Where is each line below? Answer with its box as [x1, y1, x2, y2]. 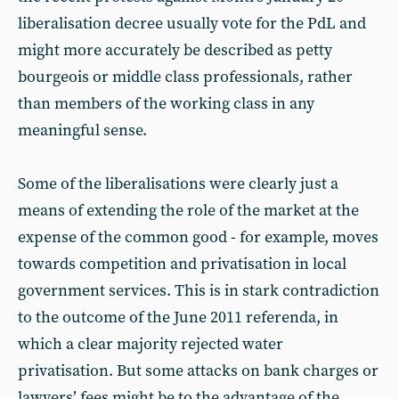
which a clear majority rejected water [18, 334, 283, 354]
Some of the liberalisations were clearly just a [18, 174, 338, 194]
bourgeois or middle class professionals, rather [18, 67, 353, 87]
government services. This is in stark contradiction [18, 281, 379, 301]
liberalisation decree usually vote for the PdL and [18, 13, 366, 34]
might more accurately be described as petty [18, 40, 332, 61]
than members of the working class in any [18, 94, 314, 114]
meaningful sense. [18, 120, 147, 141]
